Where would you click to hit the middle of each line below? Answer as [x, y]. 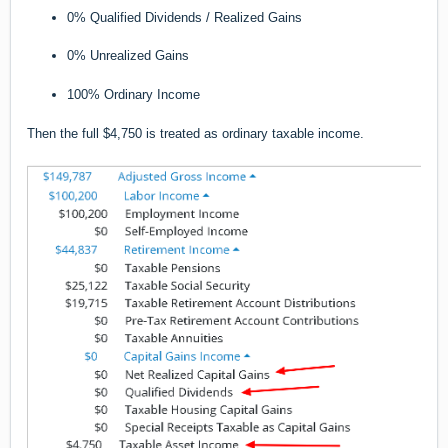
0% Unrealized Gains [128, 56]
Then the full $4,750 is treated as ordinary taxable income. [195, 133]
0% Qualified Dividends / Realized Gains [184, 17]
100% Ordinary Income [133, 95]
